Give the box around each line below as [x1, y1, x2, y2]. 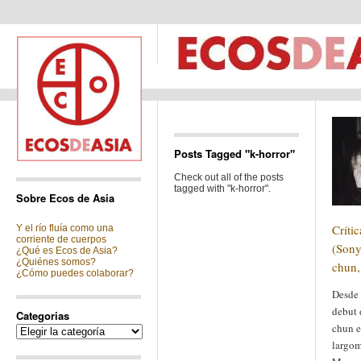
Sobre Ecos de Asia [16, 190, 114, 205]
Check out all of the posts [174, 172, 284, 183]
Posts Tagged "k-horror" [174, 146, 295, 161]
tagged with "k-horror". [174, 183, 271, 194]
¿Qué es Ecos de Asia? [16, 245, 118, 256]
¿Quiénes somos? [16, 256, 96, 268]
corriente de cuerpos [16, 234, 106, 245]
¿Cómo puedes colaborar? [16, 268, 134, 279]
